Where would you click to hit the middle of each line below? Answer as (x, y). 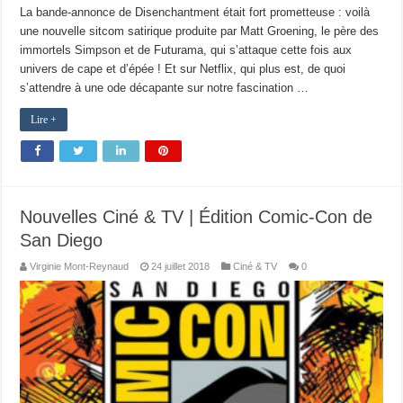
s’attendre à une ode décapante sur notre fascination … (165, 87)
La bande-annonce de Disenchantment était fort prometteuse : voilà (195, 12)
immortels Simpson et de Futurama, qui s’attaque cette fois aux (186, 49)
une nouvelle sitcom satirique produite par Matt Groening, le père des (200, 31)
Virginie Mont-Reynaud (80, 266)
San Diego (62, 240)
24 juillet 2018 (181, 266)
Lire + (44, 119)
